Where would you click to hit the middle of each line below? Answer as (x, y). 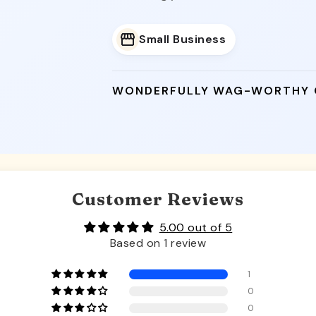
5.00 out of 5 (196, 227)
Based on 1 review (158, 243)
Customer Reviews (158, 199)
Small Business (183, 39)
